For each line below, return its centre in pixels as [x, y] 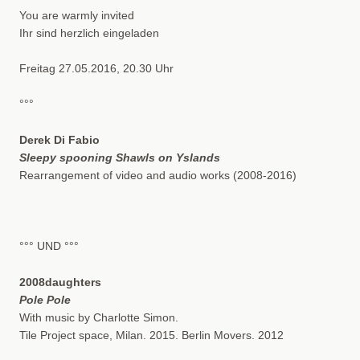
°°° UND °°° [49, 246]
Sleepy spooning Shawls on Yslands [119, 157]
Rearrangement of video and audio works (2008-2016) [157, 175]
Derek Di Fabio [59, 139]
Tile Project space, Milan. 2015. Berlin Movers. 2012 [151, 335]
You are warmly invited [76, 15]
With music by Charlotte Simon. [98, 317]
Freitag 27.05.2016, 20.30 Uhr [96, 68]
